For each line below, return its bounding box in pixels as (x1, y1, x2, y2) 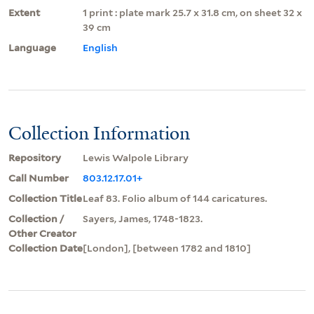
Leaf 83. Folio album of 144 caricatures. (83, 192, 267, 204)
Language (8, 41, 56, 53)
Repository (8, 151, 61, 163)
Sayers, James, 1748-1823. (83, 212, 203, 224)
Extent (8, 6, 40, 18)
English (83, 41, 118, 53)
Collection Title (8, 192, 82, 204)
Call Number (8, 172, 69, 184)
